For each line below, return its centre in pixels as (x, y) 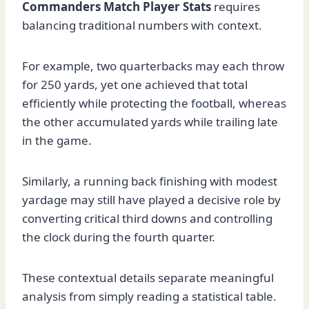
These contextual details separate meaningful (148, 278)
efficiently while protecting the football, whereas (154, 103)
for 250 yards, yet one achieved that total (135, 85)
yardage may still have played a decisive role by (151, 200)
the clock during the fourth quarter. (119, 237)
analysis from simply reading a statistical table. (149, 297)
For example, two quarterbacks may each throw (153, 66)
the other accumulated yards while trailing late (150, 122)
